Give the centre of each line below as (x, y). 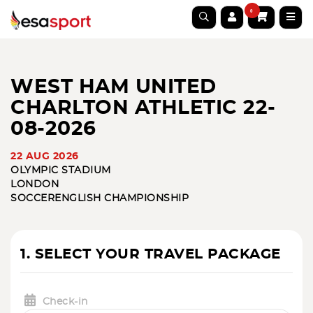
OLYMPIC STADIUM (61, 170)
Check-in (65, 302)
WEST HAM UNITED (114, 87)
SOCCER (32, 198)
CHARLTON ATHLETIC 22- (143, 108)
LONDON (35, 184)
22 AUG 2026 (45, 156)
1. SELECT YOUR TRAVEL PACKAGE (151, 254)
